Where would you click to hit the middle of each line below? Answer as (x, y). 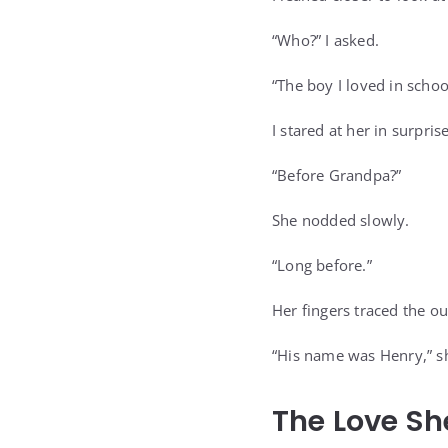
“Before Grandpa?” (337, 175)
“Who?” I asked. (325, 40)
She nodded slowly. (341, 220)
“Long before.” (322, 265)
